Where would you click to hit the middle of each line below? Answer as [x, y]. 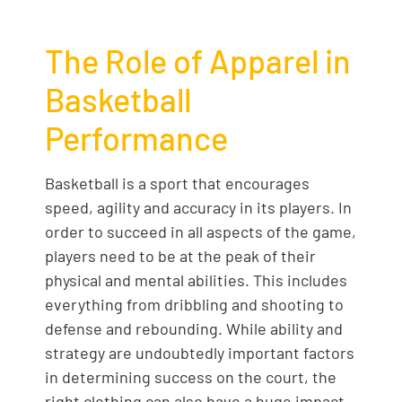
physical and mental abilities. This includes [196, 280]
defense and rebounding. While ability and [194, 328]
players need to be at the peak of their [180, 256]
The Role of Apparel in [198, 61]
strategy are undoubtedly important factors [200, 353]
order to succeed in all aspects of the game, [201, 232]
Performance [136, 138]
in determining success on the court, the [191, 377]
